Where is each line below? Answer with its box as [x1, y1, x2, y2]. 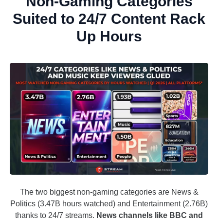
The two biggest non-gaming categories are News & [19, 188, 199, 197]
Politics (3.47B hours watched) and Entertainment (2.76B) [10, 200, 208, 208]
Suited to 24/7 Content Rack [13, 11, 205, 27]
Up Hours [76, 28, 142, 45]
